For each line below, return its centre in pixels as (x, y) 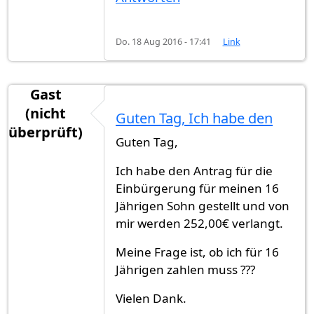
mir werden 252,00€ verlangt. (199, 224)
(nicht (46, 114)
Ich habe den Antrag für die (194, 171)
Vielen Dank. (151, 299)
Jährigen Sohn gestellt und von (203, 206)
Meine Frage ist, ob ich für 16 (197, 252)
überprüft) (46, 132)
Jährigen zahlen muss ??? (185, 270)
